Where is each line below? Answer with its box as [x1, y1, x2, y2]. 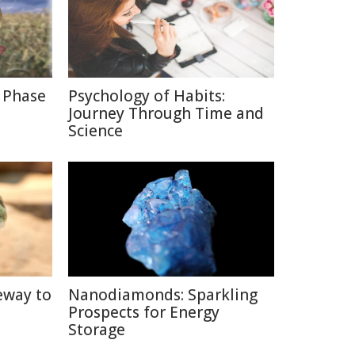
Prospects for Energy [68, 302, 219, 323]
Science [68, 120, 123, 141]
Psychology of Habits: [68, 86, 225, 106]
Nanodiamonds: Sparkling [68, 284, 258, 305]
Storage [68, 319, 125, 340]
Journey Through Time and [68, 103, 264, 124]
